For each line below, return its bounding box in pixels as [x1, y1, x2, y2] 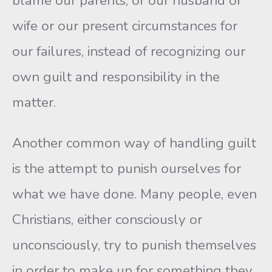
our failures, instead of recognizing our [12, 42, 245, 61]
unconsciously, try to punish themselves [12, 236, 256, 254]
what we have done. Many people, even [12, 185, 257, 203]
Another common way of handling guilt [12, 134, 256, 152]
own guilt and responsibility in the [12, 67, 220, 86]
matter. [12, 93, 56, 112]
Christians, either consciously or [12, 210, 202, 229]
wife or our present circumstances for [12, 16, 237, 35]
